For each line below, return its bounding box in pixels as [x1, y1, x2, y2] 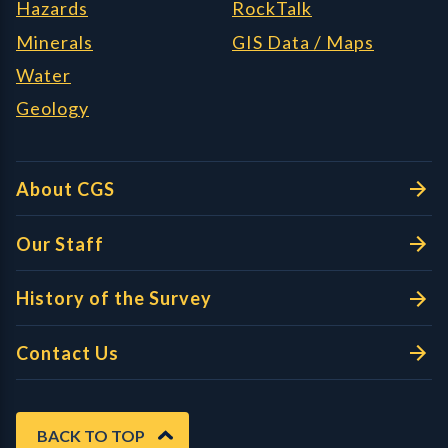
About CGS [16, 177, 115, 200]
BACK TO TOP [37, 426, 145, 446]
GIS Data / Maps [232, 30, 374, 53]
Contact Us [16, 341, 119, 364]
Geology [16, 97, 89, 120]
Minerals [16, 30, 93, 53]
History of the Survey [16, 287, 212, 310]
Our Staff [16, 232, 104, 255]
